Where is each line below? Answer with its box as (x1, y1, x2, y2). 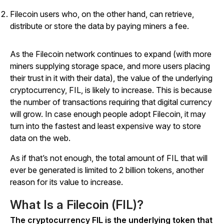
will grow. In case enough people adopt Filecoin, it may (10, 109, 206, 119)
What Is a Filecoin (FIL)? (10, 197, 143, 212)
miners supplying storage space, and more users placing (10, 61, 210, 71)
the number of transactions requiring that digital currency (10, 97, 212, 107)
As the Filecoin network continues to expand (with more (10, 49, 211, 59)
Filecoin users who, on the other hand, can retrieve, (10, 9, 194, 19)
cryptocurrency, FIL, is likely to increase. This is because (10, 85, 212, 95)
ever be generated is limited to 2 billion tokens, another (10, 165, 204, 175)
